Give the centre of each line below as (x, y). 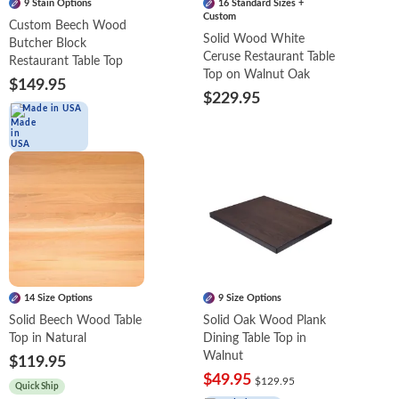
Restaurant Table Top (66, 61)
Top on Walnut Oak (257, 74)
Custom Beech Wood (68, 25)
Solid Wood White (254, 39)
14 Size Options (58, 297)
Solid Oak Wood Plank (265, 320)
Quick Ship (37, 386)
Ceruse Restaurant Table (269, 57)
